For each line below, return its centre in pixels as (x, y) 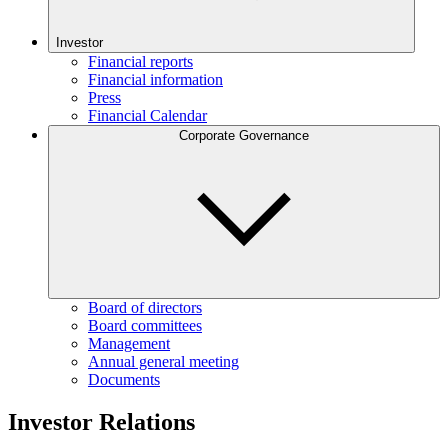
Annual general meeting (163, 361)
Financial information (155, 79)
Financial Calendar (147, 115)
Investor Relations (101, 421)
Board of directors (145, 307)
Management (129, 343)
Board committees (145, 325)
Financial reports (140, 61)
